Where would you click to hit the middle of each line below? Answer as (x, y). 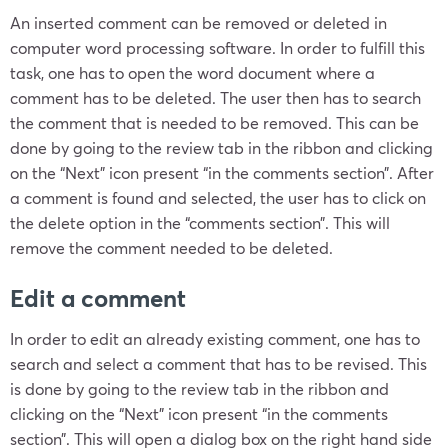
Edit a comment (98, 298)
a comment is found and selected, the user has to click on (218, 197)
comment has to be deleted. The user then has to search (215, 97)
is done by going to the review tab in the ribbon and (199, 388)
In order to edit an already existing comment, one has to (215, 338)
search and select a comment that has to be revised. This (218, 363)
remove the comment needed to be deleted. (173, 247)
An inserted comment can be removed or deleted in (198, 22)
